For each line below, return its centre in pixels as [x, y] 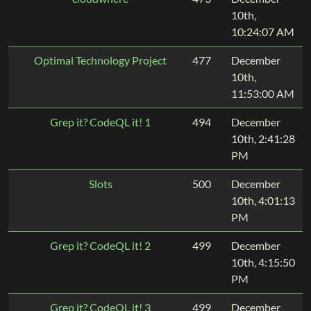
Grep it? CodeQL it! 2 [100, 245]
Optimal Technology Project [100, 60]
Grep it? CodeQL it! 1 [100, 122]
